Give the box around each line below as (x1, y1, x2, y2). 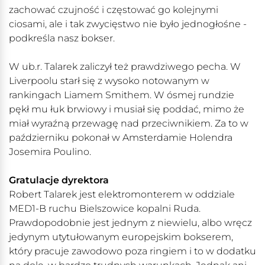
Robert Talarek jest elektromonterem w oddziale (9, 189, 235, 201)
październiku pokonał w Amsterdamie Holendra (9, 132, 232, 144)
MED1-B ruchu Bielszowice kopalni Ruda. (9, 203, 201, 215)
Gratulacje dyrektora (9, 174, 109, 186)
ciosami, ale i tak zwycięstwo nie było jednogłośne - (9, 18, 247, 30)
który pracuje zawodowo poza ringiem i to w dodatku (9, 245, 256, 257)
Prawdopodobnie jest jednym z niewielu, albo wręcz (9, 217, 252, 229)
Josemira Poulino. (9, 146, 91, 158)
